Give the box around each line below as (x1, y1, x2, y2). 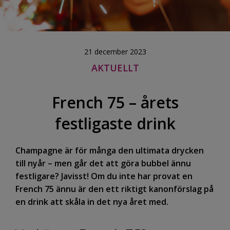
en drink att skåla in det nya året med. (15, 196, 168, 208)
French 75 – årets (51, 92, 179, 113)
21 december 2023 (84, 47, 146, 56)
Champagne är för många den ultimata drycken (15, 145, 204, 157)
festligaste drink (54, 113, 176, 135)
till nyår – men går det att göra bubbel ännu (15, 158, 191, 169)
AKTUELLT (91, 62, 139, 74)
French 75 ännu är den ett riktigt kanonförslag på (15, 183, 214, 195)
